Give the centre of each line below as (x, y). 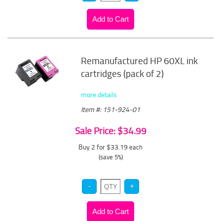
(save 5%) (110, 157)
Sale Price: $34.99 (110, 131)
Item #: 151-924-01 (111, 109)
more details (99, 94)
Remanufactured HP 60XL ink (140, 61)
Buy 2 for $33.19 (104, 147)
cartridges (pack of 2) (123, 74)
